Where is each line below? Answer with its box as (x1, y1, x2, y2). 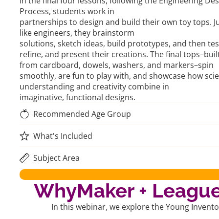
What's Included (33, 131, 92, 141)
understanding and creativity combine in (20, 81, 169, 92)
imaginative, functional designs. (20, 92, 135, 103)
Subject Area (33, 153, 80, 163)
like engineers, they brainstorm (20, 27, 134, 38)
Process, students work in (20, 6, 114, 17)
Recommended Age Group (33, 109, 131, 119)
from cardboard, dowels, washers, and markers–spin (20, 60, 214, 70)
